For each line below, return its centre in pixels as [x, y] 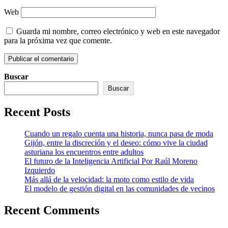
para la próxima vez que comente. [58, 40]
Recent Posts [37, 112]
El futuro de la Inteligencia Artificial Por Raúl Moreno [111, 161]
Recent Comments [52, 210]
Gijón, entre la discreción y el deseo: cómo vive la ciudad [116, 142]
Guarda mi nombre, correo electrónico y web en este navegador [118, 31]
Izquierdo [40, 170]
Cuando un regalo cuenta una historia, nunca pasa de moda [119, 133]
